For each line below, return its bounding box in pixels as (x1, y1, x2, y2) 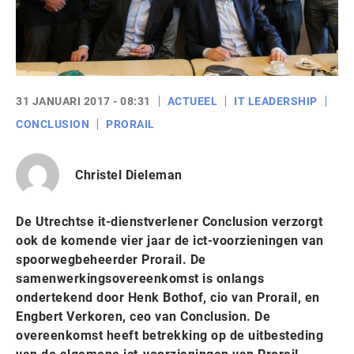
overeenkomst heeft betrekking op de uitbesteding (16, 328, 323, 343)
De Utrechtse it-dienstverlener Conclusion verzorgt (16, 214, 322, 229)
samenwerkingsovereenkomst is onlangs (16, 271, 264, 286)
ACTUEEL (167, 95, 217, 107)
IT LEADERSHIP (234, 95, 318, 107)
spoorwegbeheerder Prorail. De (16, 252, 206, 267)
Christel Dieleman (75, 167, 183, 183)
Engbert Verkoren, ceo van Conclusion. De (16, 309, 270, 324)
